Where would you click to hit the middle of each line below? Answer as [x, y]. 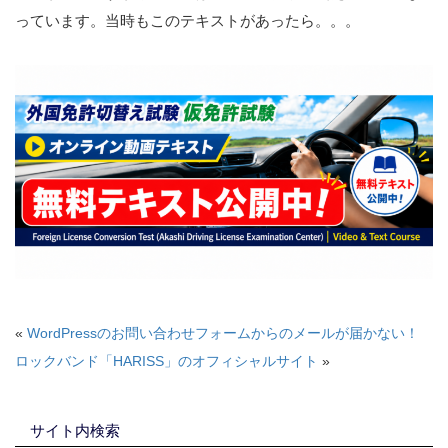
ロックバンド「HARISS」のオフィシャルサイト [166, 360]
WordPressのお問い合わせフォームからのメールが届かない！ [223, 332]
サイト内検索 [75, 430]
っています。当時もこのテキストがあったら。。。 [187, 20]
